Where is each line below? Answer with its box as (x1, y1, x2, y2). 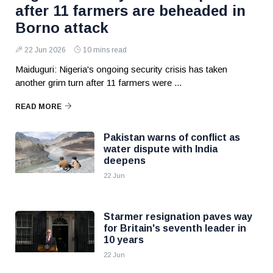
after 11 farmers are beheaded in (15, 2, 246, 19)
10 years (104, 235, 144, 245)
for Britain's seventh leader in (104, 223, 246, 233)
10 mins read (83, 46, 127, 54)
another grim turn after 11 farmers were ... (15, 77, 182, 88)
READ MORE (15, 102, 62, 111)
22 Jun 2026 (24, 46, 66, 54)
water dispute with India (104, 144, 218, 154)
